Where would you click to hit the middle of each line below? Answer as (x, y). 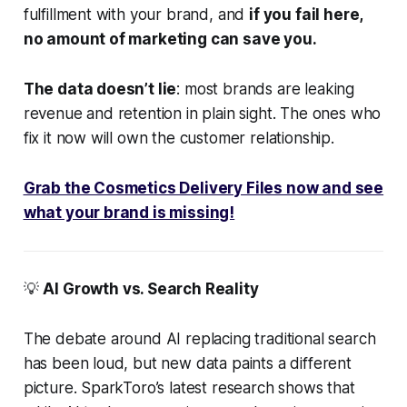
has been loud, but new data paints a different (187, 363)
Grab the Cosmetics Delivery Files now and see (203, 188)
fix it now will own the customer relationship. (179, 138)
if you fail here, (306, 14)
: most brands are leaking (266, 89)
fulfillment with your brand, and (136, 14)
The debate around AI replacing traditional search (199, 338)
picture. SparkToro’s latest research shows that (189, 387)
